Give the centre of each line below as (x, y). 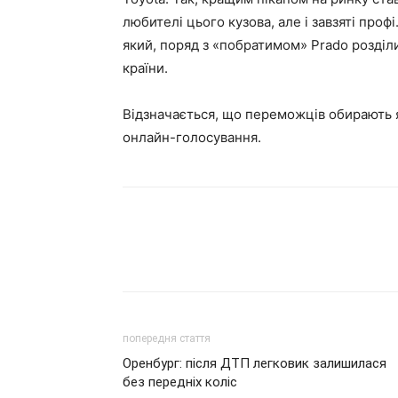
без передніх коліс (180, 382)
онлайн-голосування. (192, 137)
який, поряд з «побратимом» (217, 45)
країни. (145, 68)
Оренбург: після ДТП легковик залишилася (255, 363)
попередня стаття (167, 338)
